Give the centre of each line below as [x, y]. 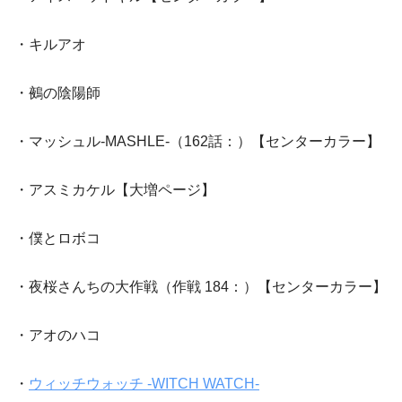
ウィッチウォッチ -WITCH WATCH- [144, 384]
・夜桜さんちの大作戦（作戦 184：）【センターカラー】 [201, 287]
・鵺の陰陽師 [57, 93]
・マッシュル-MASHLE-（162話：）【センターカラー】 [197, 142]
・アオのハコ [57, 336]
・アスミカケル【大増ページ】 [115, 190]
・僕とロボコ [57, 239]
